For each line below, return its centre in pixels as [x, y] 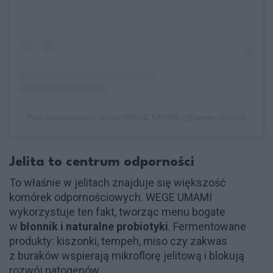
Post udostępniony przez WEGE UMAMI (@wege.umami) [136, 117]
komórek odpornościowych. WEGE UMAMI [111, 197]
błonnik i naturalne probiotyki [94, 226]
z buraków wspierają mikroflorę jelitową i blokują [127, 255]
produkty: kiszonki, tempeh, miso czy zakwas [118, 241]
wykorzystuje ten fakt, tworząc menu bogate [117, 211]
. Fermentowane [207, 226]
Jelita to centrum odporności [102, 162]
